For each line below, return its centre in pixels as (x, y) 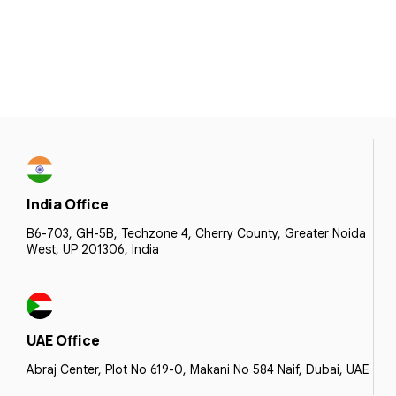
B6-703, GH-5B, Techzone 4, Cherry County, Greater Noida (196, 233)
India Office (68, 204)
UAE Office (63, 340)
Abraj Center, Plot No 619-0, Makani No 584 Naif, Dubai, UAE (198, 369)
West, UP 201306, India (93, 249)
